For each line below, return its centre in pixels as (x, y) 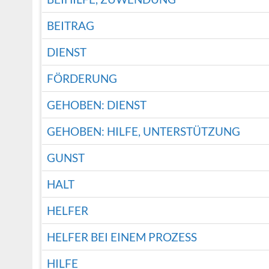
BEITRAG (70, 26)
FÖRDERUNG (82, 79)
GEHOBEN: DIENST (96, 105)
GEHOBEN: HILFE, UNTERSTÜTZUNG (143, 131)
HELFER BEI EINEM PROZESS (122, 237)
